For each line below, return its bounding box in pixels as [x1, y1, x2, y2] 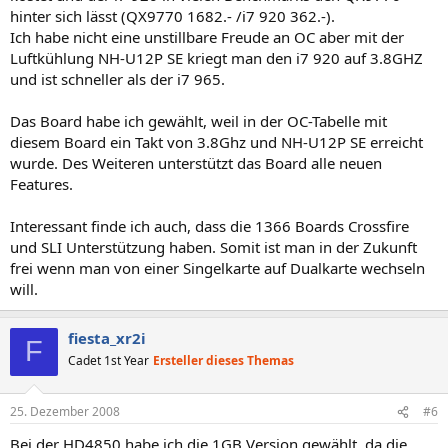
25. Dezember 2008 [10, 403, 120, 420]
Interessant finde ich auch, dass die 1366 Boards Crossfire [10, 215, 409, 236]
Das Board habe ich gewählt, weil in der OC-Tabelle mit [10, 110, 387, 131]
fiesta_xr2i [68, 327, 146, 348]
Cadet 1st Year [68, 351, 149, 369]
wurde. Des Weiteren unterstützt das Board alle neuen [10, 152, 382, 173]
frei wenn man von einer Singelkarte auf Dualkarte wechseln [10, 257, 425, 278]
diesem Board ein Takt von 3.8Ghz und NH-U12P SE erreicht [10, 131, 423, 152]
